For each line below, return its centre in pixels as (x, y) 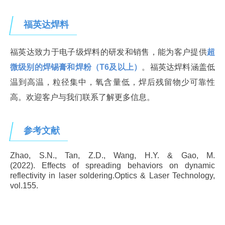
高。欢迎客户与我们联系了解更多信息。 (82, 97)
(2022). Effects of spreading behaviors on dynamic (113, 165)
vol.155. (24, 186)
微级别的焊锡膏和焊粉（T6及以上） (76, 67)
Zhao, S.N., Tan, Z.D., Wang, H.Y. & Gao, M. (113, 155)
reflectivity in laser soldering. (62, 176)
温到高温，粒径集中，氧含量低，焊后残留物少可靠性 (113, 82)
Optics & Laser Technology (164, 176)
